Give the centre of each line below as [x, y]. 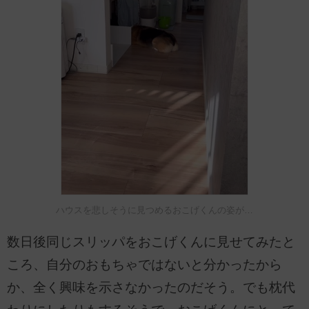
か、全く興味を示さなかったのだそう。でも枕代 [151, 288]
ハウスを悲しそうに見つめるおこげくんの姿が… [154, 210]
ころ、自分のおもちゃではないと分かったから [144, 265]
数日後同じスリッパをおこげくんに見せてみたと [151, 242]
